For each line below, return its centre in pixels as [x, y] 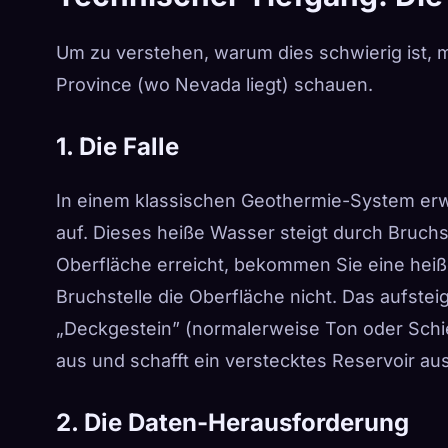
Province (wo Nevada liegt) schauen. [214, 84]
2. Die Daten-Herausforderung [232, 422]
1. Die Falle [117, 146]
